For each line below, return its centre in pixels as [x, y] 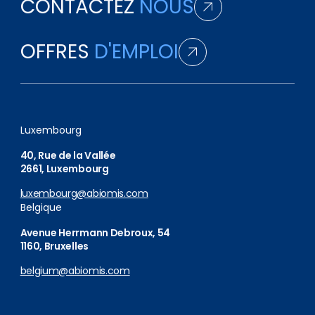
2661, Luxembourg [64, 169]
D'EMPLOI [136, 52]
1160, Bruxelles [54, 246]
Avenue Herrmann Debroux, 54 [95, 233]
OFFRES [57, 52]
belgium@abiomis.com [75, 271]
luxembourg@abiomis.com [84, 193]
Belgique [41, 207]
